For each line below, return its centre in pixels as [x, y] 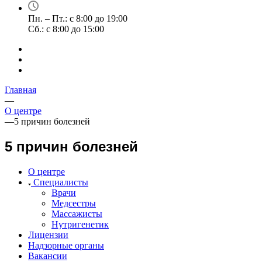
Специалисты [61, 182]
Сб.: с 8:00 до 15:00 [66, 29]
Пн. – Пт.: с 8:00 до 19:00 [78, 18]
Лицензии [48, 235]
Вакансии [48, 256]
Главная [20, 90]
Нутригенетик [80, 224]
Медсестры [74, 203]
